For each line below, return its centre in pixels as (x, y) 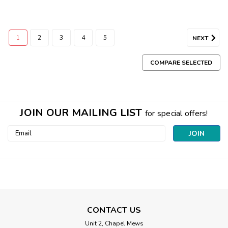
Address (21, 141)
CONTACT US (114, 210)
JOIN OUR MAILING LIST (82, 112)
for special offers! (176, 113)
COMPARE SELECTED (181, 62)
